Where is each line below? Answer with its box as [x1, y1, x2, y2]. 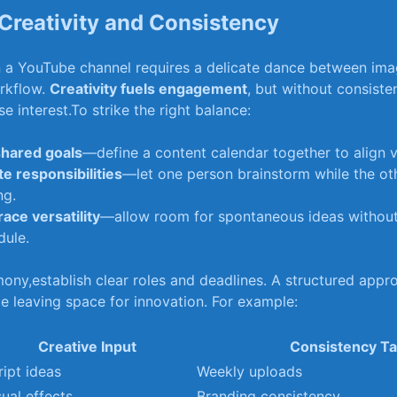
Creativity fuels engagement [50, 80, 247, 97]
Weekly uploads [197, 362, 302, 380]
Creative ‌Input [38, 338, 136, 355]
